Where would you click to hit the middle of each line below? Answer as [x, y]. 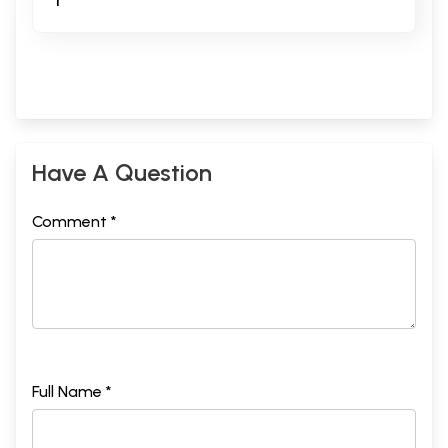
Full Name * [72, 391]
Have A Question [122, 172]
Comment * [74, 221]
